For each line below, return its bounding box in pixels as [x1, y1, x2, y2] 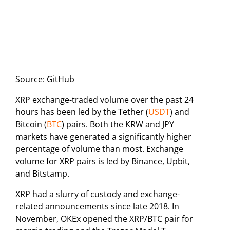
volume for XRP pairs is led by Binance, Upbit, [15, 155, 190, 167]
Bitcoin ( [15, 118, 47, 130]
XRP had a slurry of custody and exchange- [15, 188, 180, 200]
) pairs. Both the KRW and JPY [62, 118, 174, 130]
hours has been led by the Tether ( [15, 106, 148, 118]
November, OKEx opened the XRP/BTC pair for [15, 213, 193, 224]
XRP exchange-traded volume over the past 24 [15, 93, 194, 105]
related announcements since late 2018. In [15, 200, 179, 212]
